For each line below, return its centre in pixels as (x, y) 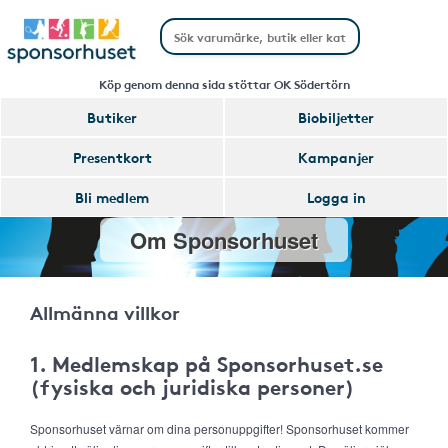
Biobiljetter (336, 117)
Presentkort (112, 157)
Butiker (112, 117)
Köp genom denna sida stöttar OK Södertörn (224, 83)
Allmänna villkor (105, 311)
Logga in (336, 197)
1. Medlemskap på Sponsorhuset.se (206, 363)
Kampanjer (336, 157)
